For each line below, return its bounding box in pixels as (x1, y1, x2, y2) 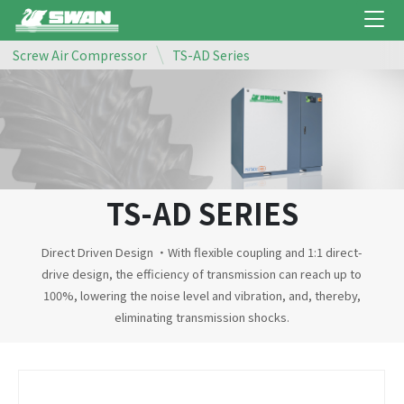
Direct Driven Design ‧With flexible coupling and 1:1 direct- (41, 243, 363, 261)
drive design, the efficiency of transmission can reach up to (41, 264, 363, 282)
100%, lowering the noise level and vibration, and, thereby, (42, 286, 361, 304)
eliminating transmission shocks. (114, 308, 289, 326)
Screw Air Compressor (13, 46, 147, 65)
